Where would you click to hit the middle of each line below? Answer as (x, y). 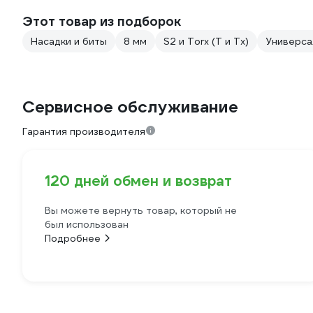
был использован (87, 225)
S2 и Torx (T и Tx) (206, 42)
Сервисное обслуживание (130, 107)
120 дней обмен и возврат (138, 181)
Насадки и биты (69, 42)
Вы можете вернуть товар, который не (141, 211)
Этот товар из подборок (102, 22)
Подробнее (73, 239)
